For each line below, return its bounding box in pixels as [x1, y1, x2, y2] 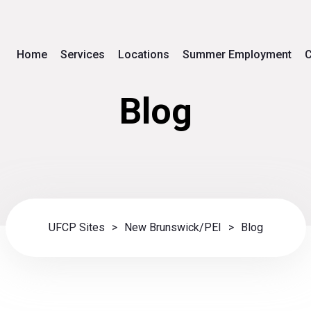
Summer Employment [183, 47, 292, 61]
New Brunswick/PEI [124, 221, 221, 234]
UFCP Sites [48, 221, 105, 234]
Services [60, 47, 105, 61]
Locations [118, 47, 169, 61]
